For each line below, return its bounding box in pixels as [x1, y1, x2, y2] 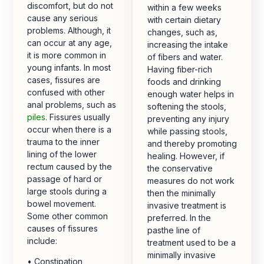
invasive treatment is [147, 200, 226, 211]
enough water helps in [147, 89, 234, 100]
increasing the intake [147, 39, 228, 50]
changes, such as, [147, 27, 217, 38]
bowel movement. [27, 199, 96, 209]
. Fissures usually [45, 112, 110, 123]
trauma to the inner [27, 137, 100, 147]
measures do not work [147, 176, 235, 186]
